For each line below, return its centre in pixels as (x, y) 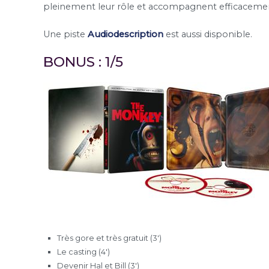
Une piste (65, 34)
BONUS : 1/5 (83, 62)
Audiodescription (125, 34)
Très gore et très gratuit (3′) (110, 237)
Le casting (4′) (84, 251)
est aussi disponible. (208, 34)
